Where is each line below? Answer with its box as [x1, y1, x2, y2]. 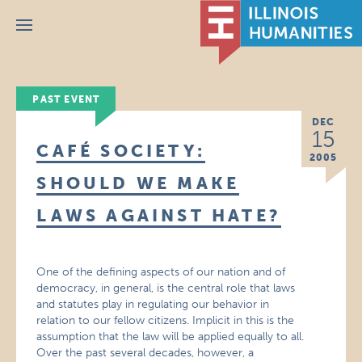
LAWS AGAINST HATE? [36, 205, 281, 225]
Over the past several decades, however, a [36, 346, 255, 360]
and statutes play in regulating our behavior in [36, 297, 270, 311]
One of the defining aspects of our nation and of [36, 265, 286, 279]
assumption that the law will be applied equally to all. [36, 330, 305, 343]
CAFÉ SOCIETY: [36, 141, 205, 161]
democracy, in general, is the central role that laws [36, 281, 296, 295]
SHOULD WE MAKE [36, 173, 240, 193]
